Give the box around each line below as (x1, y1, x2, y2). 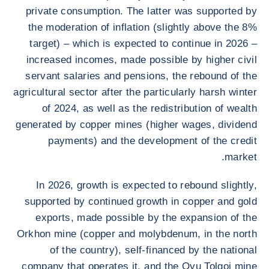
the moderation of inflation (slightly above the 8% (28, 22, 257, 33)
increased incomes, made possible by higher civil (26, 54, 257, 65)
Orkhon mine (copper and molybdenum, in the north (16, 228, 257, 240)
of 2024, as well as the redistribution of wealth (41, 103, 257, 114)
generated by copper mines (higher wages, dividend (16, 119, 257, 130)
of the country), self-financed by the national (50, 244, 257, 256)
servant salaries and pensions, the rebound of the (25, 70, 257, 82)
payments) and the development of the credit (48, 135, 257, 147)
